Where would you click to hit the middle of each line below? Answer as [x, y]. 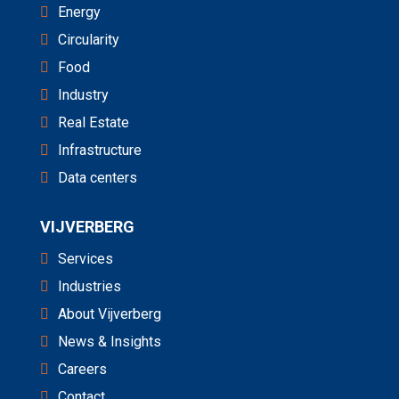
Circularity [88, 40]
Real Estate [93, 122]
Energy [79, 12]
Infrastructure [99, 150]
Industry [83, 95]
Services [85, 259]
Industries [89, 286]
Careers [82, 369]
